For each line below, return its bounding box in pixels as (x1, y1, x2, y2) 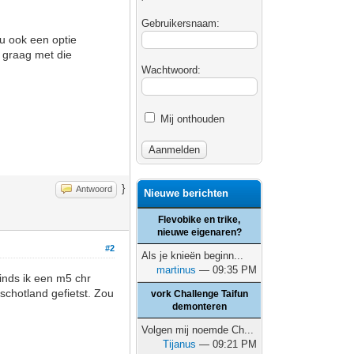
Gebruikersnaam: (141, 17, 220, 29)
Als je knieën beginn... (141, 250, 244, 262)
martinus (156, 264, 197, 276)
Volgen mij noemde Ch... (141, 324, 254, 336)
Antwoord (76, 184, 113, 194)
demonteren (171, 301, 227, 312)
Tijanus (163, 338, 197, 350)
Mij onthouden (157, 113, 225, 125)
